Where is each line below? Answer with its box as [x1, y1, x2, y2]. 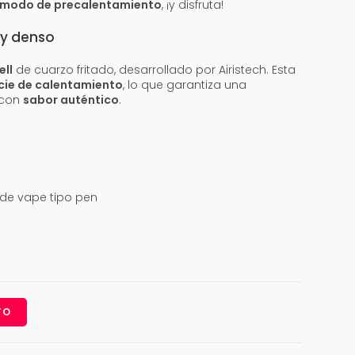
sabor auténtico [22, 92, 119, 108]
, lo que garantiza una [122, 77, 246, 93]
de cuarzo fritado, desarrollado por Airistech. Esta [12, 62, 296, 78]
